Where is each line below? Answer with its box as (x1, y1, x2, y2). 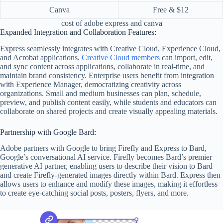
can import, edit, (160, 53, 213, 62)
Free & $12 (152, 5, 189, 14)
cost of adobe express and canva (61, 18, 162, 27)
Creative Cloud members (82, 53, 160, 62)
